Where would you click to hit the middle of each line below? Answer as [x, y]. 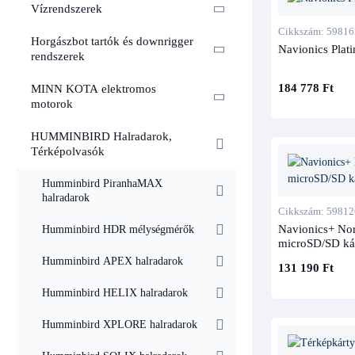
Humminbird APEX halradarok [113, 261]
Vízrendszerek [67, 9]
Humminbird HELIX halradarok [115, 293]
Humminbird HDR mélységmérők [118, 230]
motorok [52, 104]
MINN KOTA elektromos [94, 89]
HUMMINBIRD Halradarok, [101, 137]
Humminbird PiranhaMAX [102, 184]
